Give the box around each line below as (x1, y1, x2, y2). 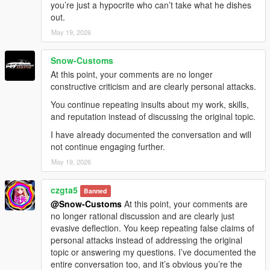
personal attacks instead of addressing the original (51, 233, 242, 246)
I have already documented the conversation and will (51, 128, 251, 140)
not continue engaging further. (51, 140, 165, 152)
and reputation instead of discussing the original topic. (51, 110, 256, 122)
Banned (84, 186, 107, 195)
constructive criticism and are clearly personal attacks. (51, 80, 256, 92)
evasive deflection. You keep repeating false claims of (51, 221, 254, 234)
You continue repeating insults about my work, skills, (51, 98, 249, 110)
